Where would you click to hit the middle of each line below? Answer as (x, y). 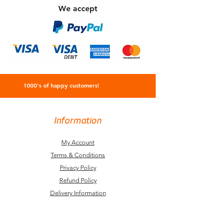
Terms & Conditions (78, 155)
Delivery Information (78, 193)
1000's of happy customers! (61, 85)
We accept (78, 9)
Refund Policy (78, 181)
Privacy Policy (78, 168)
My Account (78, 143)
